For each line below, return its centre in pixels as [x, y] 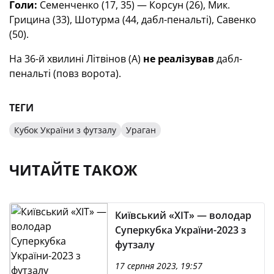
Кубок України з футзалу [65, 130]
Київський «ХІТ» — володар [183, 215]
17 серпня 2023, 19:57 [159, 266]
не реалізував [179, 59]
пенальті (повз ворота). [65, 73]
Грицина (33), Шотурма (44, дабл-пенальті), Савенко [133, 20]
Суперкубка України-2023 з [180, 230]
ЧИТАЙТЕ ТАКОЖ [73, 170]
